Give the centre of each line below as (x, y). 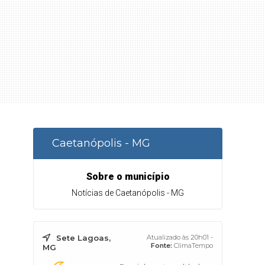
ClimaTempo (193, 245)
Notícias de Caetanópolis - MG (128, 193)
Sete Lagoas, (83, 238)
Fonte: (161, 245)
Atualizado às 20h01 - (180, 237)
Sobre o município (128, 177)
